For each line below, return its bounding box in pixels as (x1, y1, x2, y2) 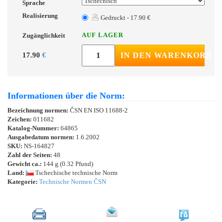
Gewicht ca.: (7, 160, 42, 167)
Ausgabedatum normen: (7, 133, 76, 141)
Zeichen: (7, 115, 33, 123)
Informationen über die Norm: (7, 90, 125, 101)
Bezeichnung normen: (7, 106, 70, 114)
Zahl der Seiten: (7, 151, 52, 159)
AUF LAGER (82, 31, 123, 39)
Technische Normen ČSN (39, 177, 106, 185)
